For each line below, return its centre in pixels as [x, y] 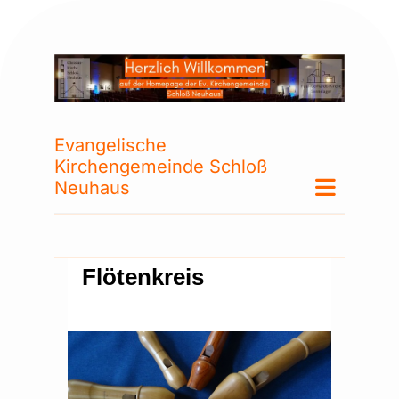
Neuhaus [92, 188]
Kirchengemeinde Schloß [161, 167]
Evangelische [110, 146]
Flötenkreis [143, 277]
